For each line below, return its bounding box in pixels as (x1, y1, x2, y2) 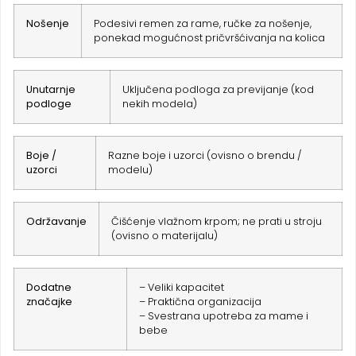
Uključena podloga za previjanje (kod (122, 83, 314, 97)
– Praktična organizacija (139, 295, 261, 309)
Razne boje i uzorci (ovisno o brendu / (108, 149, 302, 163)
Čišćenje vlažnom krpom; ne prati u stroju (111, 215, 322, 229)
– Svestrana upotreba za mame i (139, 309, 308, 323)
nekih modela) (122, 97, 197, 111)
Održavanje (26, 215, 87, 229)
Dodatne (26, 281, 72, 295)
